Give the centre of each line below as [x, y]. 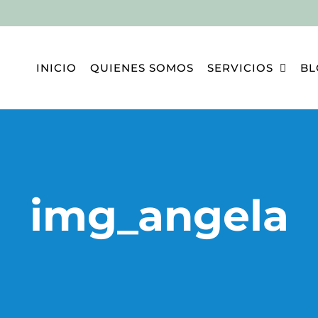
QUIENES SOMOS [142, 67]
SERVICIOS [240, 67]
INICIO [56, 67]
